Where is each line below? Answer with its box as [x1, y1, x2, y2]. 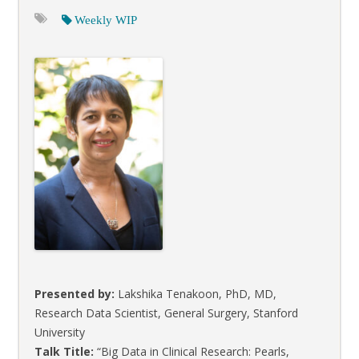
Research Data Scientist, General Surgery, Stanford [34, 305, 298, 321]
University [34, 325, 85, 340]
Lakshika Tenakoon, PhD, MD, [115, 286, 276, 301]
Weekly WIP [75, 13, 137, 26]
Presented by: [34, 286, 115, 301]
